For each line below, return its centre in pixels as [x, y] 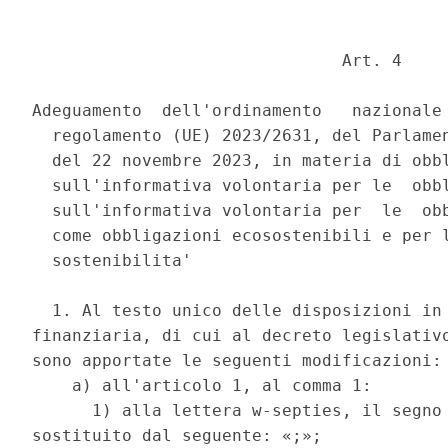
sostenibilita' [117, 261]
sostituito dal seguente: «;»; [182, 436]
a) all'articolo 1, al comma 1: [207, 386]
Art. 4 [222, 61]
